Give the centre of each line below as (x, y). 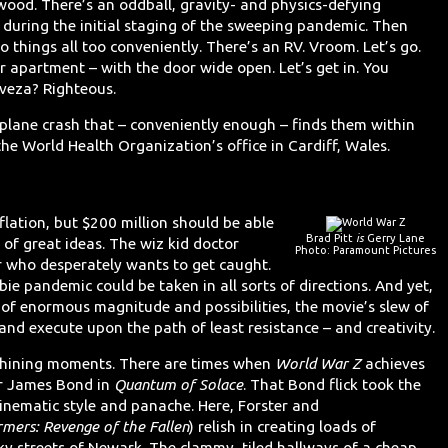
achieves (393, 364)
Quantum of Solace (179, 385)
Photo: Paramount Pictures (366, 249)
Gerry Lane (395, 237)
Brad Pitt (331, 237)
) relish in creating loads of (283, 427)
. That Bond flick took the (332, 385)
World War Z (318, 364)
